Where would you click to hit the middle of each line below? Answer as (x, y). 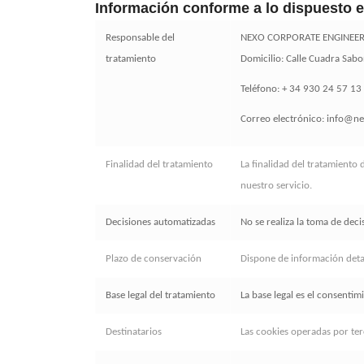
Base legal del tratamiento (161, 295)
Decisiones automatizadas (161, 222)
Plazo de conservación (154, 258)
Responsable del (141, 37)
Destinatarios (134, 331)
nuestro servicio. (277, 185)
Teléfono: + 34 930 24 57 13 (301, 89)
